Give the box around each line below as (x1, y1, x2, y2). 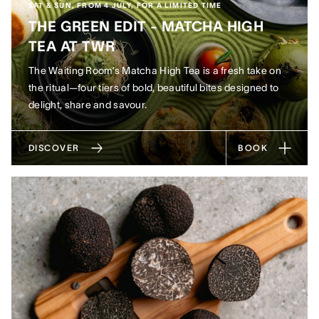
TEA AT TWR (28, 38, 115, 54)
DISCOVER (28, 143, 80, 152)
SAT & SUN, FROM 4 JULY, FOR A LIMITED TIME (28, 1, 222, 9)
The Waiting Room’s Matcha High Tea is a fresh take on (28, 65, 281, 76)
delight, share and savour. (28, 99, 147, 110)
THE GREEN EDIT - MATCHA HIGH (28, 19, 264, 34)
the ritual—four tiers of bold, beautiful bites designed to (28, 82, 279, 93)
